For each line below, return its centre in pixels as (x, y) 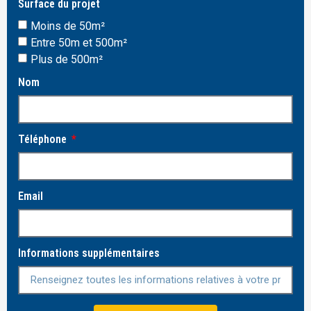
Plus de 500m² (67, 59)
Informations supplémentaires (89, 253)
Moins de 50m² (68, 26)
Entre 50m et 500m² (79, 42)
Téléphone (44, 139)
